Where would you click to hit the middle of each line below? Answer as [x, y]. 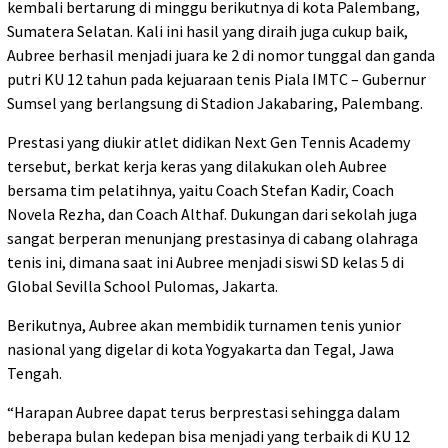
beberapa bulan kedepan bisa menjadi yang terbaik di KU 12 [208, 435]
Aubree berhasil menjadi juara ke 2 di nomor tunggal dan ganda [221, 54]
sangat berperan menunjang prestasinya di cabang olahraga [212, 237]
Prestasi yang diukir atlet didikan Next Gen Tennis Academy [208, 141]
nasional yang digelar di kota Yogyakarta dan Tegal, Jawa [200, 348]
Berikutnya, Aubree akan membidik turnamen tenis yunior [204, 324]
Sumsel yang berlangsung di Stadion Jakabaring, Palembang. [215, 102]
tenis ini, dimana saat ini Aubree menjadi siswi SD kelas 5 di [205, 261]
